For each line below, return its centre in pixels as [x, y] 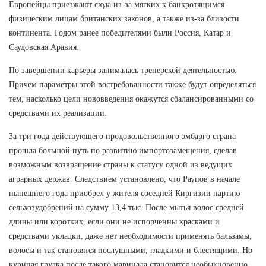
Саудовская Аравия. [44, 47]
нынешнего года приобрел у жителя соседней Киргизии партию [124, 193]
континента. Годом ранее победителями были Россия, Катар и [120, 33]
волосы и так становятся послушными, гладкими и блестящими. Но [131, 250]
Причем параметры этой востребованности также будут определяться [132, 84]
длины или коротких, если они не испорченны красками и [114, 221]
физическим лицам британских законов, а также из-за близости [124, 18]
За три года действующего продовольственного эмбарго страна [122, 136]
